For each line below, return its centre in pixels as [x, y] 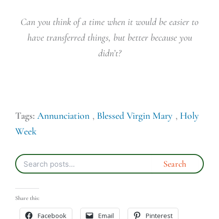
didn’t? [109, 54]
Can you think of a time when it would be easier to [109, 22]
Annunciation [63, 116]
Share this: [27, 198]
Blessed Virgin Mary [134, 116]
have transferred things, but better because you [109, 38]
